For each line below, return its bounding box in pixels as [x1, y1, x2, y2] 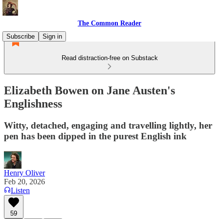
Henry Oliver [4, 168, 45, 177]
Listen [11, 186, 30, 195]
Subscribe [6, 33, 35, 40]
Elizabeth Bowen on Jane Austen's [4, 84, 175, 97]
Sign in [43, 33, 62, 40]
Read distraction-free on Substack [61, 54, 158, 62]
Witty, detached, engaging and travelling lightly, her [4, 120, 212, 131]
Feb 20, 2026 [4, 177, 45, 186]
